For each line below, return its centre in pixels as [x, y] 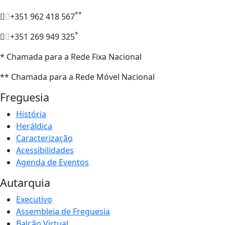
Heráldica [34, 126]
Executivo [34, 199]
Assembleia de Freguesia [63, 211]
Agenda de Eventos [52, 162]
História [31, 114]
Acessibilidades [45, 150]
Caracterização [44, 138]
